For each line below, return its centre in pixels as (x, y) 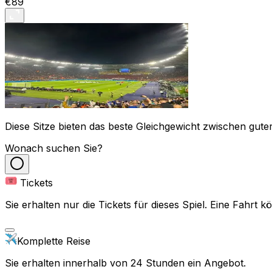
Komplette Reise (54, 241)
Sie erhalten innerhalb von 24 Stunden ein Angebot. (125, 263)
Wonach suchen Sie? (54, 148)
